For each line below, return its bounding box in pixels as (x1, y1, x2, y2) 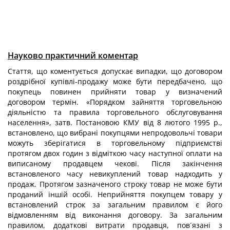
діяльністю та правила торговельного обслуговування (8, 107, 222, 117)
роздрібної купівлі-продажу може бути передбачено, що (8, 76, 222, 86)
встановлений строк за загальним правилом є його (8, 200, 222, 209)
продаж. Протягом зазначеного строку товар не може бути (8, 179, 222, 189)
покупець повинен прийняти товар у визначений (8, 87, 222, 97)
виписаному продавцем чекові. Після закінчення (8, 159, 222, 168)
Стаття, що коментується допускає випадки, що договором (8, 66, 222, 76)
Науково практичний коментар (8, 50, 138, 61)
